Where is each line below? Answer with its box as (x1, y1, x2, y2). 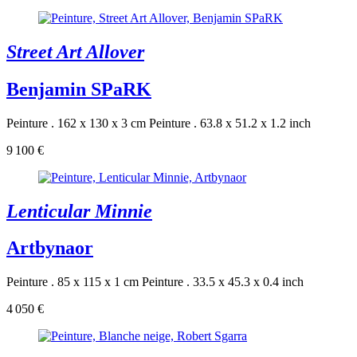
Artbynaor (6, 237, 93, 259)
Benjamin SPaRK (6, 78, 151, 100)
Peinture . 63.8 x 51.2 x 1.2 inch (149, 116, 311, 130)
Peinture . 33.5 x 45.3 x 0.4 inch (142, 275, 304, 289)
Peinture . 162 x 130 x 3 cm (6, 116, 146, 130)
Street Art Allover (6, 41, 144, 62)
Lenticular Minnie (6, 200, 152, 222)
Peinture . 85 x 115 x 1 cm (6, 275, 139, 289)
